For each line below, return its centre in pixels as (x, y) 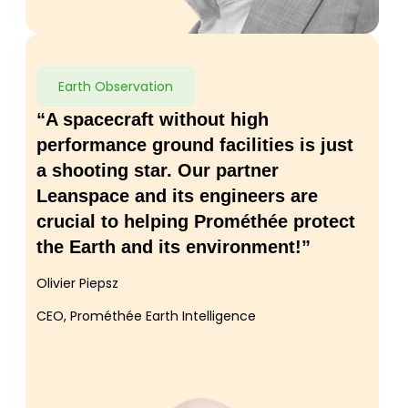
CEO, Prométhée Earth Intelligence (146, 316)
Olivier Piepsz (77, 284)
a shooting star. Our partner (158, 171)
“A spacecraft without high (153, 120)
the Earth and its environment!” (173, 247)
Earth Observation (116, 87)
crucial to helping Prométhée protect (196, 222)
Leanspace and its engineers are (177, 196)
